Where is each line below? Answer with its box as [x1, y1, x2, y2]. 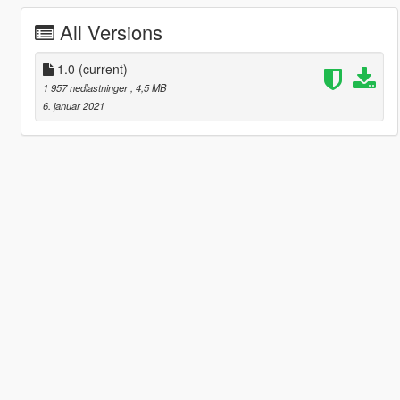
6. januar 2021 [42, 97, 104, 112]
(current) [78, 59, 128, 78]
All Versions [59, 17, 162, 46]
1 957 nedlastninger [42, 79, 130, 95]
